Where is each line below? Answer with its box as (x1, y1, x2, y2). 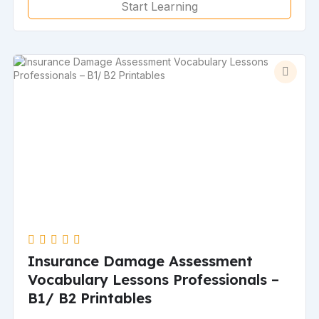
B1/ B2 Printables (28, 288, 152, 307)
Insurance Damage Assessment (28, 251, 253, 270)
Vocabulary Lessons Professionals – (28, 270, 280, 288)
